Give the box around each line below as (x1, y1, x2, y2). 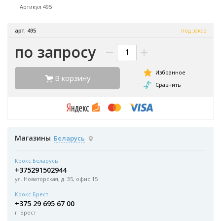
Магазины (15, 133, 51, 143)
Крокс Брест (15, 190, 48, 198)
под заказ (181, 27, 206, 35)
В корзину (52, 73, 91, 83)
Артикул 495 (20, 3, 52, 11)
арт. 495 (15, 27, 36, 35)
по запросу (15, 42, 96, 63)
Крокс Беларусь (15, 157, 58, 165)
